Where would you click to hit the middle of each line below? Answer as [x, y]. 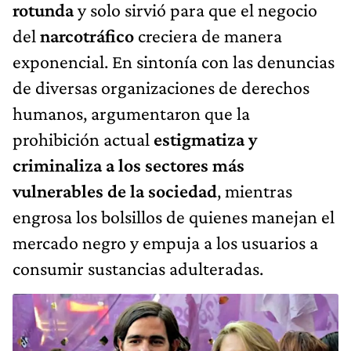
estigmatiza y [205, 139]
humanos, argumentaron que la [131, 113]
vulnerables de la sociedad [115, 190]
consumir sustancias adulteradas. [138, 268]
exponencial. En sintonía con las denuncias [174, 61]
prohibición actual [83, 139]
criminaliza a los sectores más [128, 165]
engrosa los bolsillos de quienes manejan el [174, 216]
